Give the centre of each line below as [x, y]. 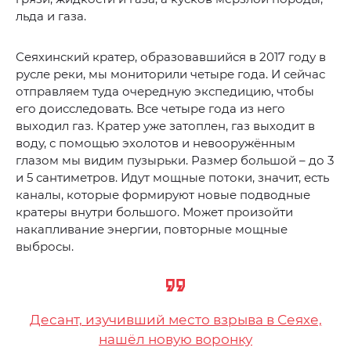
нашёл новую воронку [175, 340]
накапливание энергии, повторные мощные [152, 230]
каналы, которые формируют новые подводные [163, 195]
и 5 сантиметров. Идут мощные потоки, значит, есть [172, 178]
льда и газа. [51, 16]
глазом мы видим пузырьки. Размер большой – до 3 [175, 161]
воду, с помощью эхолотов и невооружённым [156, 143]
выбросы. [45, 247]
